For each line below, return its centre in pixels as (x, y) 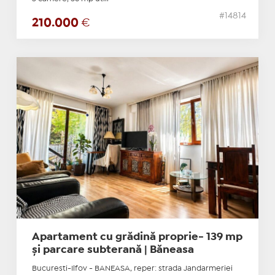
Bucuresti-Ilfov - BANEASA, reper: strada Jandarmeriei (132, 269)
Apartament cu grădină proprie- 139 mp (137, 238)
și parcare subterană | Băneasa (113, 250)
